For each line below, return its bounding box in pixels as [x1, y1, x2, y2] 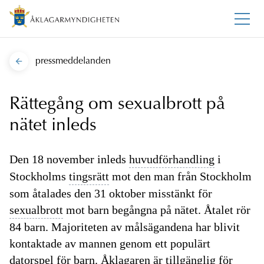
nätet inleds [9, 117, 97, 136]
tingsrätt [69, 170, 109, 183]
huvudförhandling [129, 153, 214, 166]
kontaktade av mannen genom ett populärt [9, 237, 210, 250]
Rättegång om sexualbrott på [9, 96, 225, 114]
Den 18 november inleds [9, 153, 129, 166]
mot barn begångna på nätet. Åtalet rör [63, 203, 250, 217]
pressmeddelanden [35, 57, 111, 67]
